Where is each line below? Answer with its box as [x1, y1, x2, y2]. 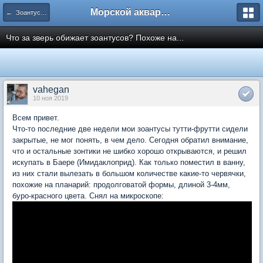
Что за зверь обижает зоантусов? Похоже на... [6, 33, 184, 42]
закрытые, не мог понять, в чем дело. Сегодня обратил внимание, [12, 136, 248, 144]
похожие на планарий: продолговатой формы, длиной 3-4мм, [12, 180, 230, 189]
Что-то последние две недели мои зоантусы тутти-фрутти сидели [12, 124, 248, 133]
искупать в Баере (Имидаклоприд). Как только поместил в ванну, [12, 158, 245, 167]
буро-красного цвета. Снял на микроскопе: [12, 191, 164, 200]
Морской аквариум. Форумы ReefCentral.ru [161, 7, 170, 17]
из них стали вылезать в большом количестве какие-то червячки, [12, 169, 246, 178]
